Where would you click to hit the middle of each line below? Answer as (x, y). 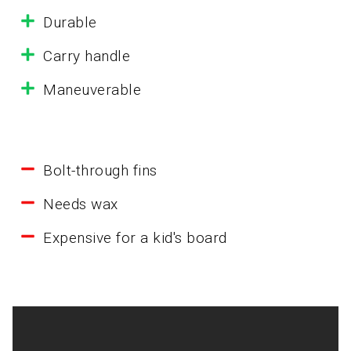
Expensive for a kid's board (135, 238)
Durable (70, 23)
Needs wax (81, 204)
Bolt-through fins (100, 171)
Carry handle (87, 56)
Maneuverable (92, 90)
